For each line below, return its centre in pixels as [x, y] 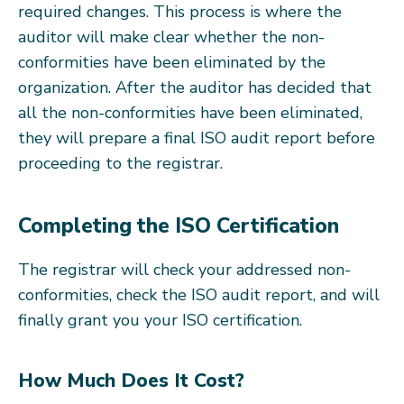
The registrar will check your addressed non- [184, 269]
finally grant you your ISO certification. [160, 320]
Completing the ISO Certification [179, 225]
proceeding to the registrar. [120, 163]
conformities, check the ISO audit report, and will [199, 294]
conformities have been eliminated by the [172, 62]
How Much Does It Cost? [131, 380]
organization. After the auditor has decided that [195, 87]
